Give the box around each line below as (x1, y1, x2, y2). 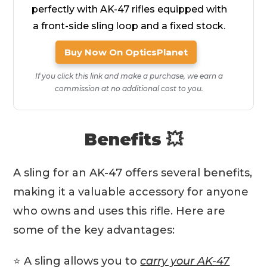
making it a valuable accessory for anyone (13, 185, 249, 198)
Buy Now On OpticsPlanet (64, 46, 188, 58)
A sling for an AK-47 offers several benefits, (13, 166, 253, 179)
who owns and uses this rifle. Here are (13, 204, 226, 218)
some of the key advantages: (13, 223, 175, 237)
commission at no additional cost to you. (55, 84, 203, 93)
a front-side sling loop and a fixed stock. (33, 20, 225, 32)
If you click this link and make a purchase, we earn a (35, 72, 223, 80)
